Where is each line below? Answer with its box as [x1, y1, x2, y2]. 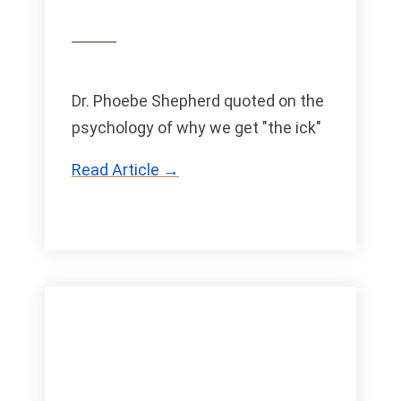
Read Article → [72, 160, 179, 180]
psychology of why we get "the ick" [72, 118, 321, 138]
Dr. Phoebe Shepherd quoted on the [72, 91, 324, 111]
